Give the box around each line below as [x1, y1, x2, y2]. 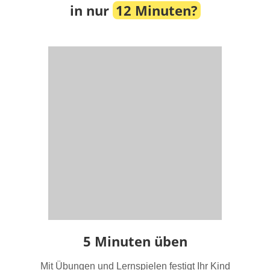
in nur [69, 1, 113, 19]
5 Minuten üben [83, 232, 187, 250]
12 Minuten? [115, 1, 198, 19]
